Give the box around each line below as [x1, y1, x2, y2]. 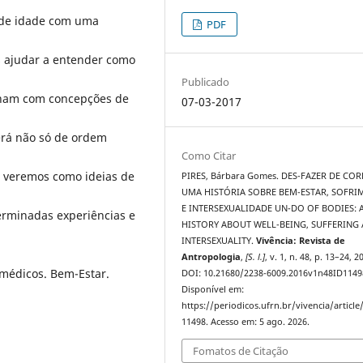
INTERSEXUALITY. [181, 235, 257, 247]
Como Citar [181, 148, 237, 164]
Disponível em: [181, 284, 245, 296]
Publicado [181, 75, 230, 90]
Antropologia [181, 251, 241, 263]
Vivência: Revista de [256, 235, 346, 247]
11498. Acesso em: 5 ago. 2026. [181, 316, 310, 328]
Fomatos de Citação [193, 343, 289, 358]
